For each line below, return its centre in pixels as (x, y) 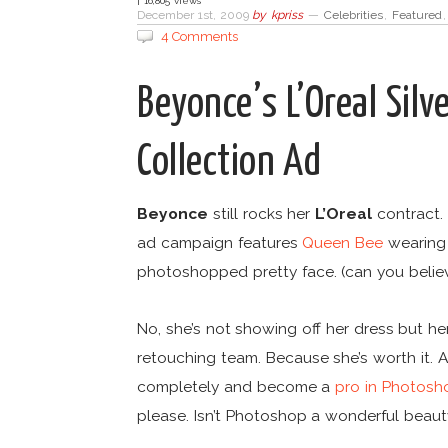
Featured (416, 14)
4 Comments (199, 36)
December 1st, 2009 (195, 14)
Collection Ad (229, 162)
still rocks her (262, 213)
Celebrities (353, 14)
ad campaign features (220, 242)
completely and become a (236, 387)
